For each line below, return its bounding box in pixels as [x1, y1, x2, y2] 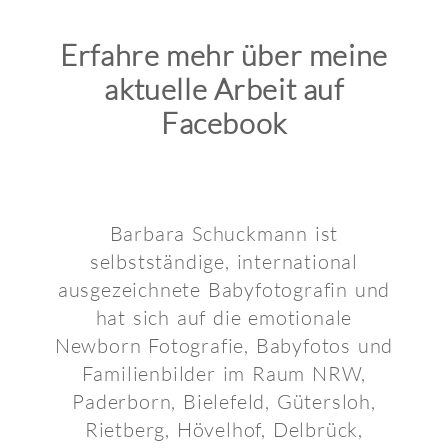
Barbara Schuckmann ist [109, 220, 339, 246]
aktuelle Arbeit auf [104, 70, 344, 107]
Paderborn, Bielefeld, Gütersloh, [72, 388, 376, 414]
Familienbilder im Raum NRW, [81, 360, 367, 386]
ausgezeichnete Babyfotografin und [57, 276, 391, 302]
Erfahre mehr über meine [60, 36, 388, 73]
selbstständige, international [89, 248, 359, 274]
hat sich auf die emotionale [95, 304, 353, 330]
